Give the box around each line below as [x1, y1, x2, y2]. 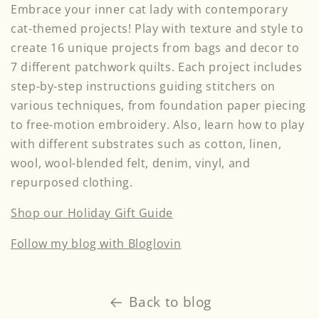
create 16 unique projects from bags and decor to [11, 40, 300, 56]
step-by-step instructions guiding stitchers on [11, 78, 276, 95]
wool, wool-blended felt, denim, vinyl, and [11, 155, 251, 172]
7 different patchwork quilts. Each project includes [11, 59, 303, 75]
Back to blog [129, 293, 212, 312]
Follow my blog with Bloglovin [11, 235, 182, 251]
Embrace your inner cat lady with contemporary [11, 1, 288, 18]
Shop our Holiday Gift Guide [11, 204, 174, 221]
